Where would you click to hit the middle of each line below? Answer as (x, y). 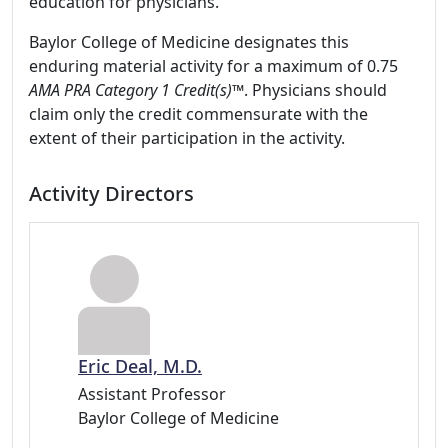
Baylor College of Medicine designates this (189, 42)
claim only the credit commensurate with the (198, 114)
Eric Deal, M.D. (140, 366)
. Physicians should (315, 90)
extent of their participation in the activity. (187, 138)
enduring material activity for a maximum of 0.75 (213, 66)
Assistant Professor (152, 394)
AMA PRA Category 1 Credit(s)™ (136, 90)
